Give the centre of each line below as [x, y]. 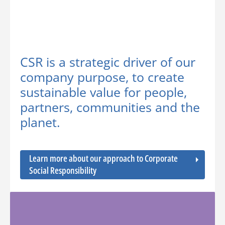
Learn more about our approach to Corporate [103, 158]
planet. [40, 122]
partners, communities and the [110, 107]
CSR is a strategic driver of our [108, 62]
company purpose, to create [102, 77]
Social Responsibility [63, 170]
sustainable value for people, [103, 92]
